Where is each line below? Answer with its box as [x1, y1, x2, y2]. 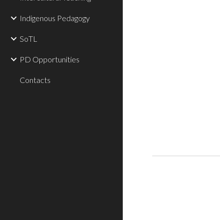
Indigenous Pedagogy [20, 13, 90, 23]
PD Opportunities [20, 55, 80, 64]
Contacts [20, 75, 51, 84]
